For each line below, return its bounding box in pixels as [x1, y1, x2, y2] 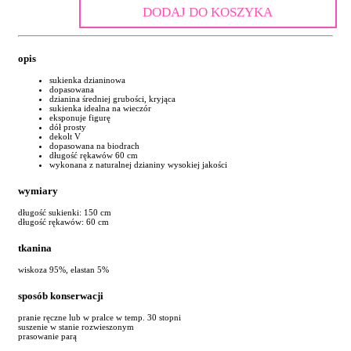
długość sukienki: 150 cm [18, 207, 111, 217]
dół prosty [49, 121, 86, 132]
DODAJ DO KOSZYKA [143, 5, 273, 20]
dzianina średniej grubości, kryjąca [49, 93, 175, 103]
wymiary [18, 184, 58, 197]
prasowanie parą [18, 331, 77, 342]
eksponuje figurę [49, 112, 110, 122]
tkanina [18, 241, 52, 254]
